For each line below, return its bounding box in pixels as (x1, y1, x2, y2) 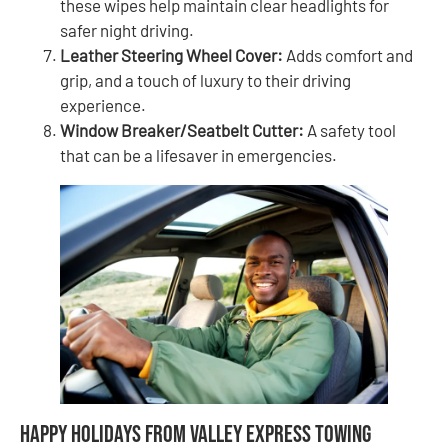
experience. (60, 95, 146, 116)
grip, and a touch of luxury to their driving (60, 70, 351, 91)
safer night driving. (60, 20, 194, 41)
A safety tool (304, 120, 396, 141)
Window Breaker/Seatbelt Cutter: (60, 120, 304, 141)
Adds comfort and (283, 45, 413, 66)
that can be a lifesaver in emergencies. (60, 145, 337, 166)
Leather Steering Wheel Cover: (60, 45, 283, 66)
